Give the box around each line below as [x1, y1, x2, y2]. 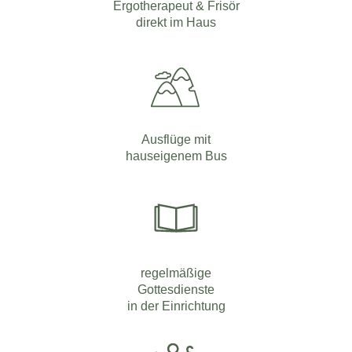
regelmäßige [141, 265, 211, 280]
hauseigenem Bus [125, 148, 227, 163]
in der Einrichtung [126, 298, 225, 313]
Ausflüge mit [141, 131, 211, 146]
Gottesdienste [137, 281, 214, 296]
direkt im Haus [136, 14, 216, 29]
